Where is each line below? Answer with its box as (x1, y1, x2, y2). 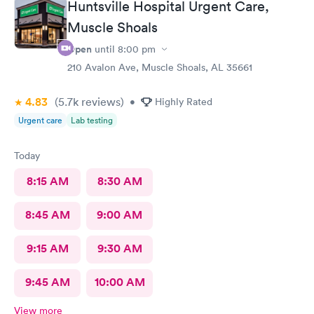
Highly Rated (155, 95, 212, 109)
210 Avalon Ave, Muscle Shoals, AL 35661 (67, 61, 252, 74)
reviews (78, 95, 121, 109)
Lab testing (71, 114, 113, 127)
